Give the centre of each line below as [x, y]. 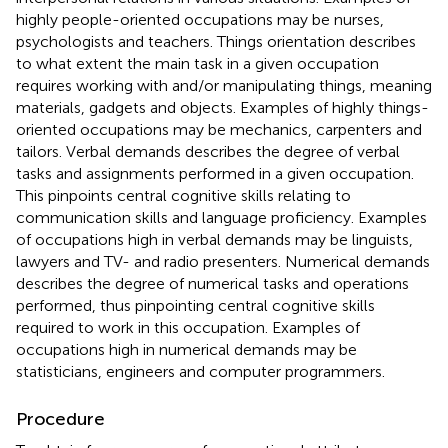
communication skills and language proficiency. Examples [221, 217]
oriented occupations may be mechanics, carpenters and [219, 129]
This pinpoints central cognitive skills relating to [183, 195]
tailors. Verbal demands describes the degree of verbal [208, 151]
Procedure [60, 418]
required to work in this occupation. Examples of [188, 327]
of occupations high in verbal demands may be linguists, [214, 239]
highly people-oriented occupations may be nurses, [200, 19]
